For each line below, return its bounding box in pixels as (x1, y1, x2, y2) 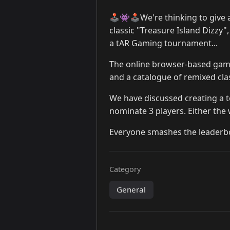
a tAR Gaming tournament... (109, 37, 218, 49)
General (117, 184, 146, 195)
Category (109, 164, 141, 174)
